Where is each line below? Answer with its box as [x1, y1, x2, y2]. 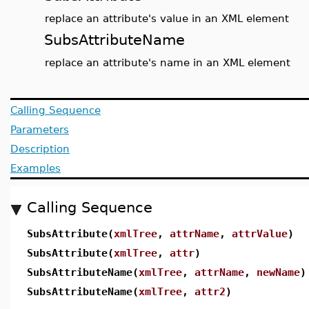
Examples [10, 162, 61, 174]
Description [10, 143, 70, 154]
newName [257, 266, 300, 278]
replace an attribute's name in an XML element [45, 57, 290, 68]
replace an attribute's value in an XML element [45, 12, 289, 24]
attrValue [232, 228, 288, 239]
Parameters [10, 123, 69, 135]
